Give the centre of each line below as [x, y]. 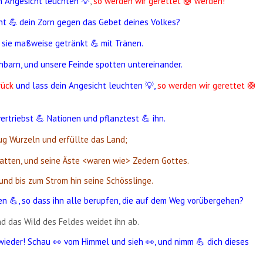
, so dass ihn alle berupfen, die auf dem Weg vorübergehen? [131, 201]
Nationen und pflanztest [93, 119]
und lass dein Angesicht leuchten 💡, [85, 86]
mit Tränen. [122, 43]
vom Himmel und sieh [104, 242]
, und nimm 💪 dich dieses [202, 242]
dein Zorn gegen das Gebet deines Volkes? [100, 22]
